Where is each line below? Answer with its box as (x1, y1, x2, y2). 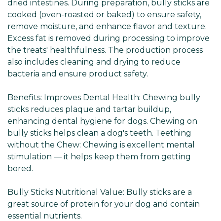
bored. (7, 163, 33, 173)
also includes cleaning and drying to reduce (7, 57, 181, 67)
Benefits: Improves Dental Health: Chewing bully (7, 92, 200, 102)
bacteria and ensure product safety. (7, 69, 148, 78)
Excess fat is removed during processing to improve (7, 33, 210, 43)
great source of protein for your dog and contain (7, 199, 200, 209)
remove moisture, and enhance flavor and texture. (7, 21, 207, 31)
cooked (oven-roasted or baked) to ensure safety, (7, 9, 201, 19)
